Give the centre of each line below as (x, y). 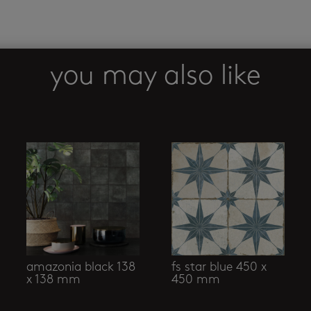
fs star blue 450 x (219, 267)
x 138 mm (53, 280)
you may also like (155, 77)
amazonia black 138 (81, 267)
